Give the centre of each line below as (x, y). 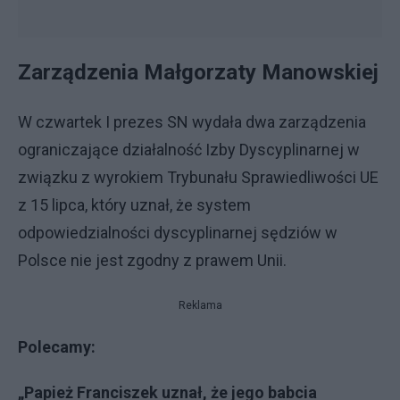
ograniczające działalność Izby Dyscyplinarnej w (189, 150)
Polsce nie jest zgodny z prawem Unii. (152, 260)
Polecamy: (57, 347)
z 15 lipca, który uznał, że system (134, 205)
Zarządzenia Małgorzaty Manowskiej (198, 72)
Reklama (200, 305)
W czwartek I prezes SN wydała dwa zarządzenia (192, 122)
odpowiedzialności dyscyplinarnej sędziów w (178, 233)
